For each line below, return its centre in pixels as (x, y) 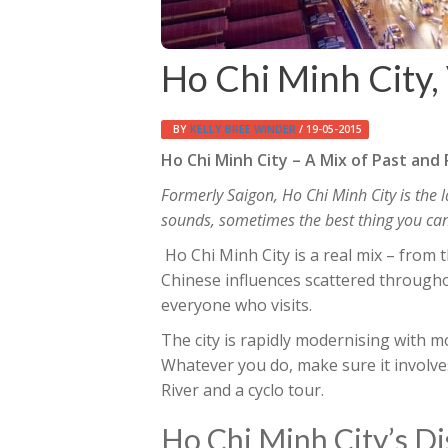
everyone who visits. (236, 305)
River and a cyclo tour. (242, 390)
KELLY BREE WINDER (243, 129)
